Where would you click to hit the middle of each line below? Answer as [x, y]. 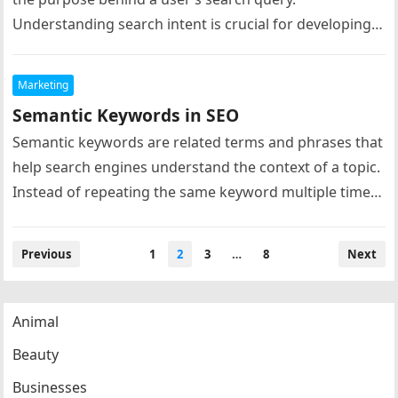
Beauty [36, 354]
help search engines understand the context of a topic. [197, 167]
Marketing [44, 85]
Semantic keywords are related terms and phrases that [198, 142]
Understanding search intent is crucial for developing [192, 24]
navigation [51, 273]
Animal [36, 322]
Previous [47, 254]
